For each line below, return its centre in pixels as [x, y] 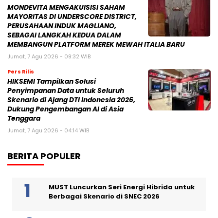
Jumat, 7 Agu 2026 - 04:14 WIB [48, 130]
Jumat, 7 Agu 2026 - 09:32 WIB [49, 56]
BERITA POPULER [44, 156]
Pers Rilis [21, 71]
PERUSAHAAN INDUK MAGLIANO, [62, 26]
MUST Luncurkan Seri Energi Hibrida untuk [122, 187]
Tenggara [24, 118]
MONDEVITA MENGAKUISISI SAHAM [66, 7]
